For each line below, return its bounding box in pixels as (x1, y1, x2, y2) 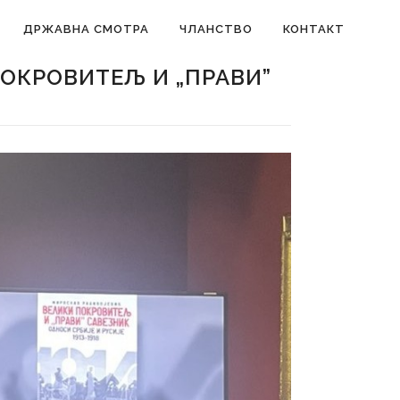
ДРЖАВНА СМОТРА (23, 22, 149, 36)
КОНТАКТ (283, 22, 345, 36)
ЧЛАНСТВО (179, 22, 253, 36)
